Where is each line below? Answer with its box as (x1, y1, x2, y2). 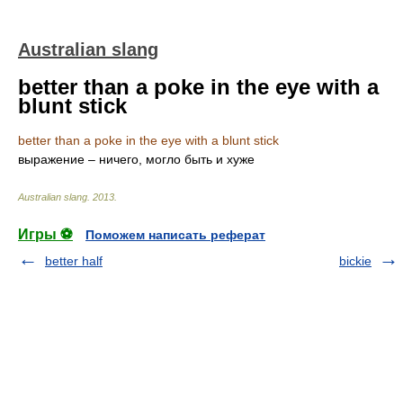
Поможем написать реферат (85, 228, 265, 242)
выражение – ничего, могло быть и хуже (18, 152, 255, 166)
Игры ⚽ (18, 227, 73, 242)
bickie (339, 254, 372, 268)
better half (45, 254, 103, 268)
